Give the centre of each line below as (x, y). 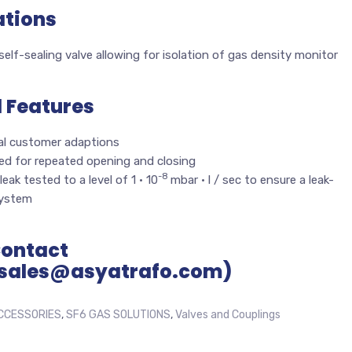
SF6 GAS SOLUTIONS (118, 315)
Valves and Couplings (228, 315)
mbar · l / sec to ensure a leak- (252, 180)
